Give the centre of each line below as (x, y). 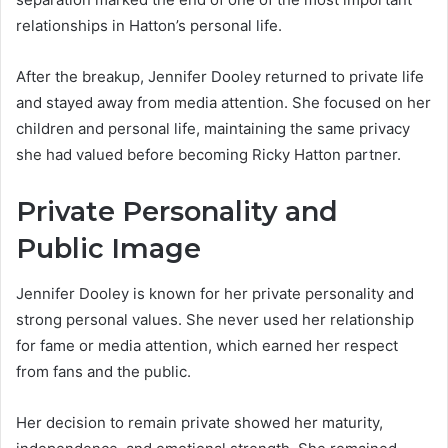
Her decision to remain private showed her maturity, (199, 422)
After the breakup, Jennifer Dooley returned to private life (220, 77)
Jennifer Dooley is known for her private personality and (215, 293)
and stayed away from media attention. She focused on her (223, 103)
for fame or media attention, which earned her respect (207, 345)
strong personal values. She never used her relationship (215, 319)
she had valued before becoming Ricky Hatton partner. (208, 155)
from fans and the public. (103, 371)
